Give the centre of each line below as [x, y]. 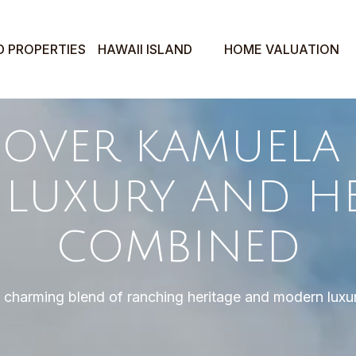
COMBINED [178, 247]
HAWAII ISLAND [145, 49]
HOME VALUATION [282, 49]
